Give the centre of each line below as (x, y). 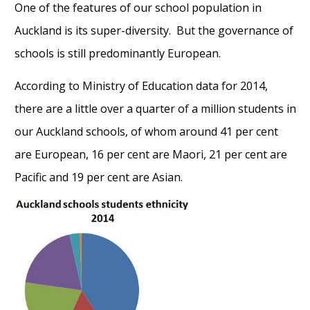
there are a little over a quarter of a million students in (155, 109)
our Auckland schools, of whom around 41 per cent (146, 131)
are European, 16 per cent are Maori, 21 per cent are (151, 154)
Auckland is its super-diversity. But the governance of (154, 30)
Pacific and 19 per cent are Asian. (98, 177)
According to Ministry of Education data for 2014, (141, 86)
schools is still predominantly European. (117, 53)
